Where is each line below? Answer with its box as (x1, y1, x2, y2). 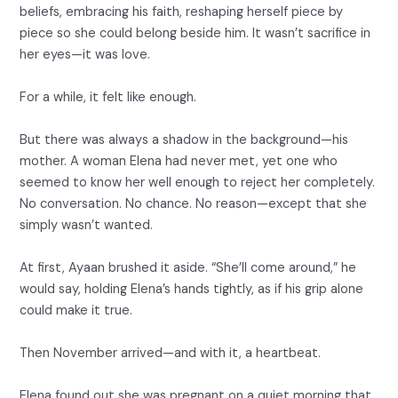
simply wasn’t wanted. (20, 217, 154, 235)
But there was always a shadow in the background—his (20, 131, 349, 149)
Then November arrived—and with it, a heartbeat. (20, 345, 322, 362)
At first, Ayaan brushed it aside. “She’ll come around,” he (20, 259, 357, 277)
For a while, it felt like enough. (20, 89, 197, 107)
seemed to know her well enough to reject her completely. (20, 174, 376, 192)
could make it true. (20, 302, 133, 320)
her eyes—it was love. (20, 46, 151, 64)
